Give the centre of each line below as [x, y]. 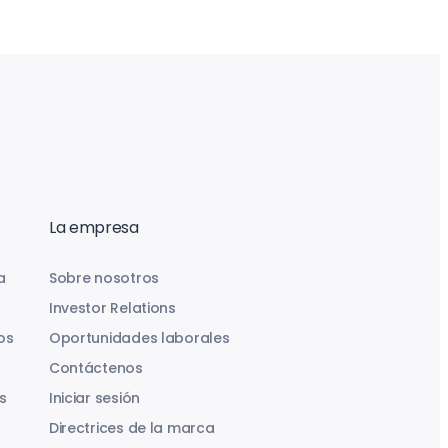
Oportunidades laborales [139, 338]
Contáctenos [95, 368]
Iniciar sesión [94, 398]
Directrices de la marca [131, 428]
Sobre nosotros [103, 278]
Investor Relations [112, 308]
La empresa [93, 227]
